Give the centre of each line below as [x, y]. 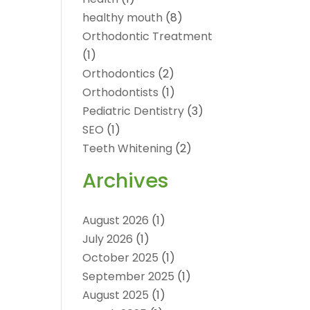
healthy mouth [123, 18]
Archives [126, 181]
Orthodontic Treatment [148, 37]
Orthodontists [121, 93]
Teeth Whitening [128, 149]
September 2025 [129, 277]
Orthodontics [119, 74]
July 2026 [108, 239]
